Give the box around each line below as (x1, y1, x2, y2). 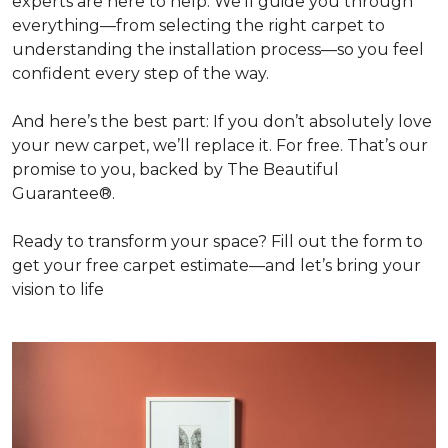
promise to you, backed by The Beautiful (12, 160, 339, 179)
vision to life (12, 280, 104, 299)
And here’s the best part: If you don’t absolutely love (12, 112, 432, 131)
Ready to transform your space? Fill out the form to (12, 232, 423, 251)
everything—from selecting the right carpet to (12, 16, 385, 35)
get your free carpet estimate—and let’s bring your (12, 256, 421, 275)
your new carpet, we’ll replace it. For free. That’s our (12, 136, 428, 155)
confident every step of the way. (12, 64, 269, 83)
